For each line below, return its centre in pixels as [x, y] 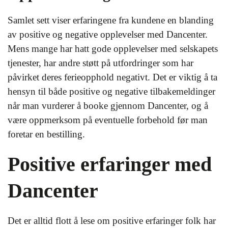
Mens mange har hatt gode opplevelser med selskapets [113, 49]
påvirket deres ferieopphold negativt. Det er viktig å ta [112, 77]
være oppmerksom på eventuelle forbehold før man [108, 120]
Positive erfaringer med [110, 164]
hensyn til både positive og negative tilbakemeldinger [111, 91]
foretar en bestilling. [46, 134]
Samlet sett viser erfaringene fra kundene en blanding [111, 20]
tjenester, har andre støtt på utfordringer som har [101, 63]
